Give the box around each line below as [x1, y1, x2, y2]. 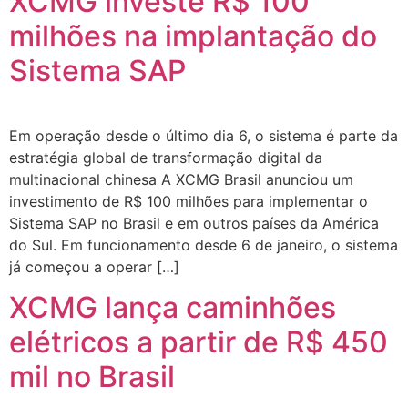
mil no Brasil [9, 359, 175, 395]
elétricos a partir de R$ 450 [9, 324, 388, 361]
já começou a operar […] [9, 257, 179, 276]
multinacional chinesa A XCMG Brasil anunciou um [9, 169, 353, 189]
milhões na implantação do [9, 17, 377, 54]
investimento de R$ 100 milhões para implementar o [9, 191, 368, 210]
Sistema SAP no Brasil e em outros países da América [9, 213, 379, 232]
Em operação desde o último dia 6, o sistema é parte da [9, 126, 398, 145]
